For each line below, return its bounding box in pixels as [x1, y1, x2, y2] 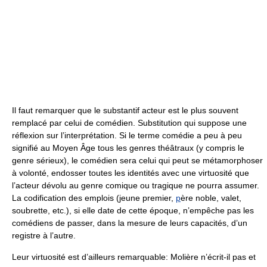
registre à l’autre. [12, 230, 76, 240]
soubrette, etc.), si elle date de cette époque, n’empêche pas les [12, 205, 254, 215]
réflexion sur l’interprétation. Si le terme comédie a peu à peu [12, 130, 242, 140]
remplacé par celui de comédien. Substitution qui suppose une [12, 117, 247, 128]
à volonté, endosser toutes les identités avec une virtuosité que [12, 167, 249, 178]
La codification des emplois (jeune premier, [12, 193, 176, 203]
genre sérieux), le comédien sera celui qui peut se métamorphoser [12, 155, 263, 165]
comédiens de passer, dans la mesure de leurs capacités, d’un [12, 218, 247, 228]
